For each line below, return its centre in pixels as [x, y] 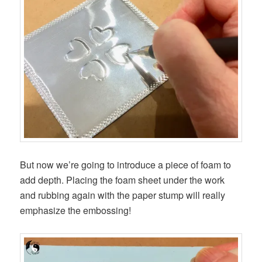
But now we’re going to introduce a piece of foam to [126, 164]
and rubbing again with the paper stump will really [123, 195]
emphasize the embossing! [76, 210]
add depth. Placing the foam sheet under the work [123, 180]
